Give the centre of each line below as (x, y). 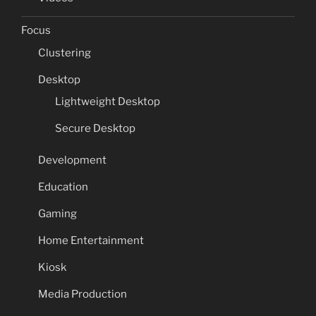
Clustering (65, 53)
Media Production (83, 294)
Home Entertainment (91, 240)
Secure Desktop (95, 129)
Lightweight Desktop (108, 102)
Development (72, 160)
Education (63, 187)
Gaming (57, 213)
